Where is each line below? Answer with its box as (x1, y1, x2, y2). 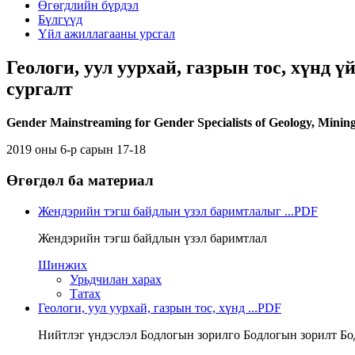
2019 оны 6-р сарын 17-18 (6, 143, 146, 157)
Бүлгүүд (38, 13, 82, 27)
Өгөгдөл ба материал (6, 171, 154, 189)
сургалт (6, 78, 73, 100)
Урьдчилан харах (70, 272, 162, 286)
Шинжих (38, 258, 87, 272)
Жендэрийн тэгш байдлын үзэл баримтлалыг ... (38, 204, 294, 218)
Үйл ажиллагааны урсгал (38, 27, 175, 41)
